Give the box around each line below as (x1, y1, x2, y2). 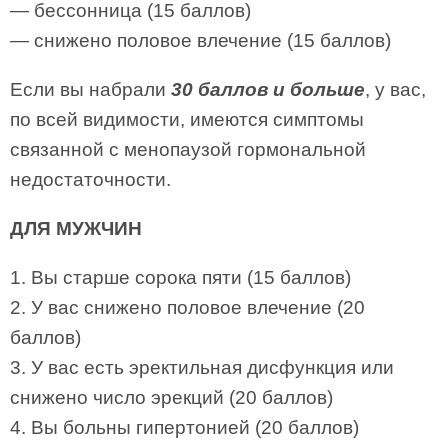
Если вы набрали (10, 79, 171, 100)
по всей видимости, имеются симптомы (10, 109, 364, 130)
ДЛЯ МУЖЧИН (10, 218, 142, 239)
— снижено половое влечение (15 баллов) (10, 30, 391, 51)
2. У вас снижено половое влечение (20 (10, 297, 365, 318)
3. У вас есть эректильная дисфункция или (10, 357, 394, 378)
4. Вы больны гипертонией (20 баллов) (10, 417, 359, 438)
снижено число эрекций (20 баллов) (10, 387, 333, 408)
